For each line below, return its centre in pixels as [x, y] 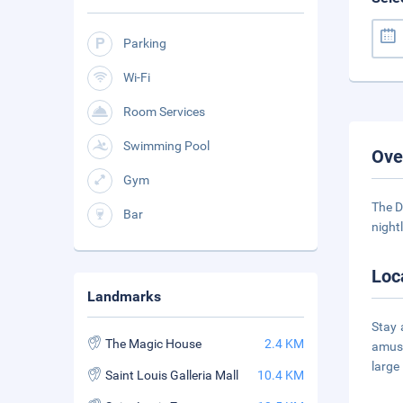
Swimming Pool [166, 146]
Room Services [164, 112]
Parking [145, 43]
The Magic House [153, 344]
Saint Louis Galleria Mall [172, 375]
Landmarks [124, 296]
